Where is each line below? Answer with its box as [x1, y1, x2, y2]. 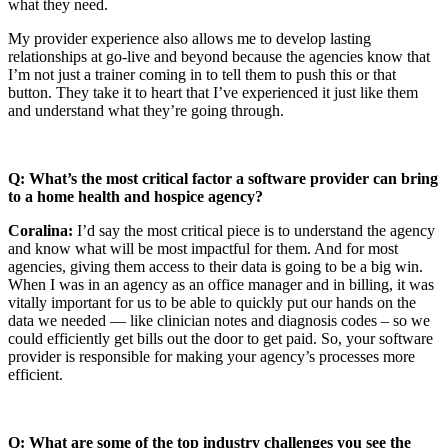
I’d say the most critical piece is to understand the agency [73, 221, 435, 239]
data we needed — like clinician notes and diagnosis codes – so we [8, 311, 430, 329]
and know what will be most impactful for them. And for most [8, 239, 398, 257]
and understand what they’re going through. [8, 101, 284, 119]
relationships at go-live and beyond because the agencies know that [8, 47, 430, 65]
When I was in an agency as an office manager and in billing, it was [8, 275, 434, 293]
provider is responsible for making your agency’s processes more [8, 347, 415, 365]
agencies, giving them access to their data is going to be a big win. [8, 257, 423, 275]
